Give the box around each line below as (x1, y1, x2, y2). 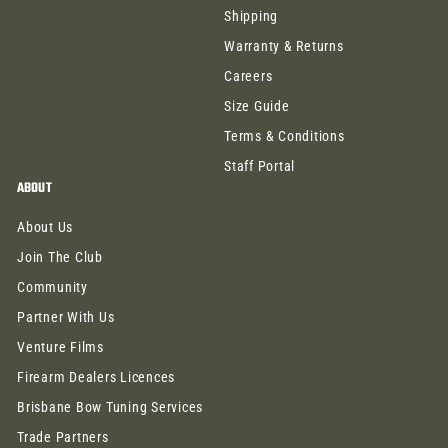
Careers (224, 68, 273, 85)
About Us (17, 219, 73, 236)
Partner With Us (17, 309, 115, 326)
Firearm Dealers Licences (17, 369, 175, 386)
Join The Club (17, 249, 103, 266)
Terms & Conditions (224, 128, 345, 145)
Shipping (224, 8, 278, 25)
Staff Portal (224, 158, 295, 175)
